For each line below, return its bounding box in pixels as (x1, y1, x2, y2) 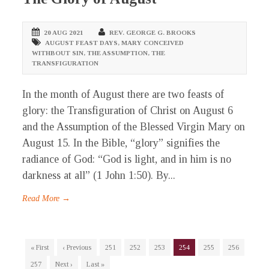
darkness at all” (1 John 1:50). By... (22, 169, 176, 182)
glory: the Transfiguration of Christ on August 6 (22, 104, 234, 117)
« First (31, 243, 49, 252)
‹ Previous (62, 243, 92, 252)
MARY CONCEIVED (121, 39, 184, 47)
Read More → (22, 194, 71, 204)
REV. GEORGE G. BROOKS (109, 29, 196, 37)
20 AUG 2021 (44, 29, 84, 37)
